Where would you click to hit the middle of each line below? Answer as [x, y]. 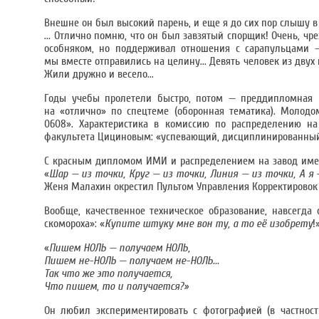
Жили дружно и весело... [99, 74]
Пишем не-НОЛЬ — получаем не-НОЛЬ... [132, 261]
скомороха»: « [74, 224]
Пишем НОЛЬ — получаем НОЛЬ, [120, 248]
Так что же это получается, [108, 273]
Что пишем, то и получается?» [116, 286]
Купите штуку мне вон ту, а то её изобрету [209, 224]
